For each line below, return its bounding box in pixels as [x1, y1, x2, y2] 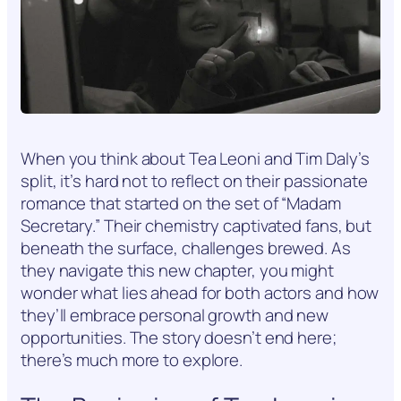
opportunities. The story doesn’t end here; [21, 326, 337, 350]
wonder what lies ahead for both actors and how [21, 281, 380, 305]
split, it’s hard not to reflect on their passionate [21, 169, 368, 193]
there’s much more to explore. [21, 348, 243, 372]
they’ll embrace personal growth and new [21, 303, 329, 328]
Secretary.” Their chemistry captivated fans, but [21, 214, 372, 238]
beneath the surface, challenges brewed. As [21, 236, 351, 260]
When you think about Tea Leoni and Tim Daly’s [21, 147, 370, 171]
